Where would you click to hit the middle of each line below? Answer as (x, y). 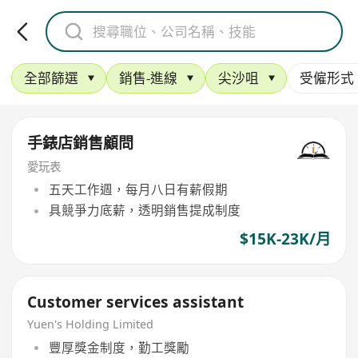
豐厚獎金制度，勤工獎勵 (119, 347)
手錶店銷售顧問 (81, 143)
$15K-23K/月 (285, 239)
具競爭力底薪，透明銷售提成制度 (144, 211)
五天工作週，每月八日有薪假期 (138, 190)
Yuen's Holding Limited (91, 324)
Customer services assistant (136, 302)
